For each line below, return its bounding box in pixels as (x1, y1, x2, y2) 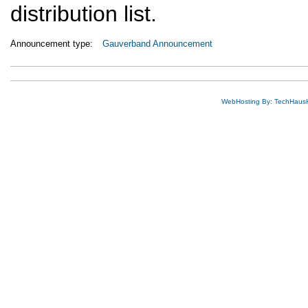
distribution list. (10, 1, 157, 27)
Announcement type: (10, 38, 96, 49)
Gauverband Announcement (102, 38, 212, 49)
